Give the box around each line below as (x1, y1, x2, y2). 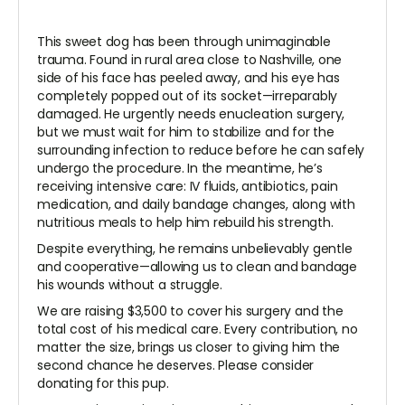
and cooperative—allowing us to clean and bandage (37, 258, 357, 277)
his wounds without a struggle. (37, 276, 226, 295)
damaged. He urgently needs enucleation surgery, (37, 105, 345, 124)
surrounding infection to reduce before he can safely (37, 141, 365, 160)
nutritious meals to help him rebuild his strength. (37, 213, 334, 232)
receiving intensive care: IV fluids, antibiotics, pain (37, 177, 338, 196)
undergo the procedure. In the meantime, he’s (37, 159, 323, 178)
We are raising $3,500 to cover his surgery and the (37, 302, 344, 321)
